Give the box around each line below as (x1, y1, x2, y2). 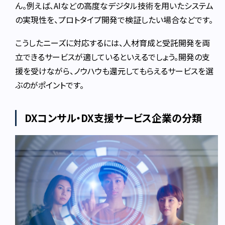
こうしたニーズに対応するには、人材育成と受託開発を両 (15, 36, 210, 49)
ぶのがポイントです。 (15, 78, 84, 91)
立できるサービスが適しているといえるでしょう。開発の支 (15, 50, 210, 63)
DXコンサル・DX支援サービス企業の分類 (25, 110, 202, 125)
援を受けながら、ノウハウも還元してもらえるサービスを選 (15, 64, 214, 77)
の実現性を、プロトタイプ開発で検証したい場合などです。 (15, 13, 213, 26)
